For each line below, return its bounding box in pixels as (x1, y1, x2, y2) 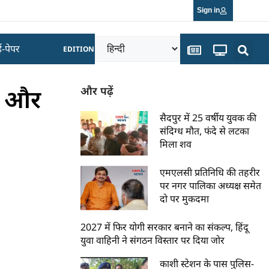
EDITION (63, 44, 95, 54)
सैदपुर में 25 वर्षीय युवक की (160, 111, 257, 124)
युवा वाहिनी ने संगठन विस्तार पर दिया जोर (80, 233, 225, 247)
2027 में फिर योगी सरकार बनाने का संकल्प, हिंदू (80, 220, 249, 234)
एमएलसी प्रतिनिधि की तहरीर (160, 165, 261, 179)
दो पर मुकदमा (160, 192, 210, 205)
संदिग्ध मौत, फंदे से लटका (160, 124, 250, 138)
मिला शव (160, 138, 192, 151)
